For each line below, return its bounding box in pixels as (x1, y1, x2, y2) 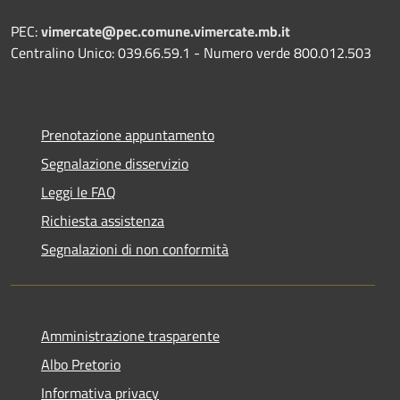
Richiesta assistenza (41, 209, 164, 231)
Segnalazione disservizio (41, 152, 188, 174)
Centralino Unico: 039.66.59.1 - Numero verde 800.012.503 (11, 41, 371, 63)
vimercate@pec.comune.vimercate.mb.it (41, 20, 290, 42)
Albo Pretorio (41, 353, 121, 375)
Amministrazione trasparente (41, 324, 220, 346)
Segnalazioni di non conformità (41, 237, 229, 260)
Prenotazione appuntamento (41, 123, 214, 146)
